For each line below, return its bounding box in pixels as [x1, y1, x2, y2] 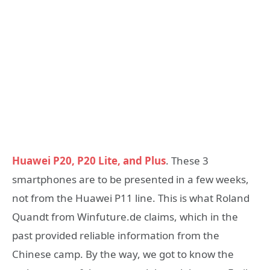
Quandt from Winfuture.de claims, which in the [12, 210, 238, 224]
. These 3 [166, 154, 209, 168]
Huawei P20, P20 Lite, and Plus [12, 154, 166, 168]
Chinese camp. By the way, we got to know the [12, 247, 234, 262]
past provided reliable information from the [12, 228, 219, 243]
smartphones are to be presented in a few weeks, [12, 172, 249, 187]
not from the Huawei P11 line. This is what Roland [12, 191, 250, 206]
